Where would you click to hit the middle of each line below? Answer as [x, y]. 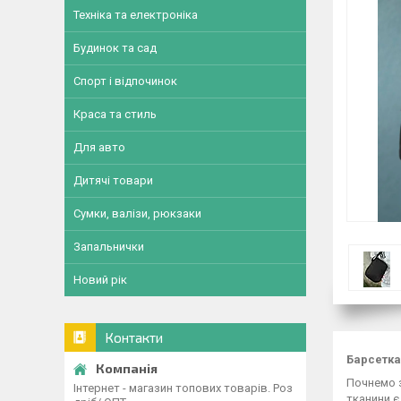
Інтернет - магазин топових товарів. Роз [183, 388]
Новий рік [100, 280]
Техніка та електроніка [136, 15]
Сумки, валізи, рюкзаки [137, 213]
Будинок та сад [115, 48]
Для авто [99, 147]
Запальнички [109, 247]
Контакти [134, 337]
